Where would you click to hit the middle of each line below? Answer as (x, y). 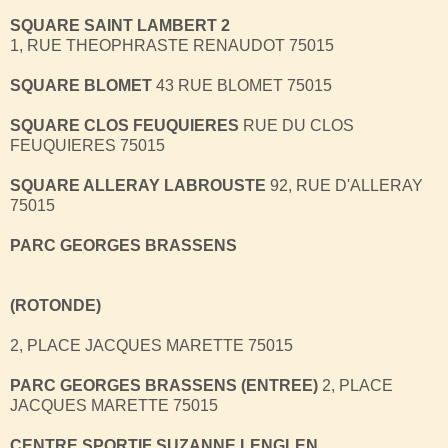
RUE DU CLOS (296, 125)
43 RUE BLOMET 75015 (242, 85)
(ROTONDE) (55, 305)
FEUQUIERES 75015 (87, 145)
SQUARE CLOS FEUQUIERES (124, 125)
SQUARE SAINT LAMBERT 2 (120, 25)
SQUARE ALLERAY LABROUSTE (138, 185)
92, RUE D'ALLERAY (344, 185)
